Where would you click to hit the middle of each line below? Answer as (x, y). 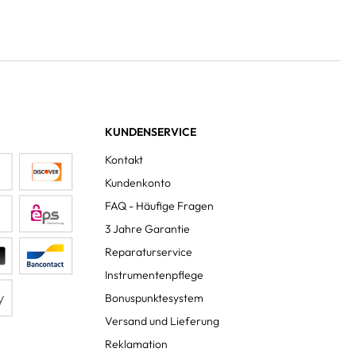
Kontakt (124, 160)
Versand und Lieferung (162, 321)
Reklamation (136, 344)
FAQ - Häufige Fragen (159, 206)
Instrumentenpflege (154, 275)
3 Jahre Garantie (147, 229)
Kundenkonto (138, 183)
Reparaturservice (149, 252)
